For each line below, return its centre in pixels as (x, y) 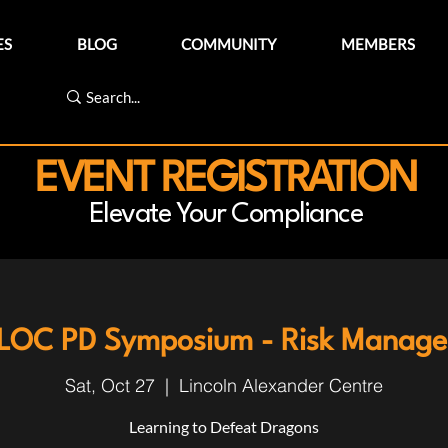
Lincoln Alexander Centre (281, 385)
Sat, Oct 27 (110, 385)
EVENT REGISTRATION (225, 180)
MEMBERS (377, 44)
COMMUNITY (229, 44)
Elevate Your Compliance (225, 215)
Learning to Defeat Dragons (224, 426)
